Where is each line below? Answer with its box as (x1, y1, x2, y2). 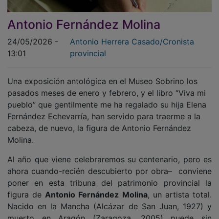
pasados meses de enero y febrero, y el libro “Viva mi (7, 81, 206, 91)
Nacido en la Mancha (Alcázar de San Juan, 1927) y (7, 194, 212, 204)
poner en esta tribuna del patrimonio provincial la (7, 171, 212, 181)
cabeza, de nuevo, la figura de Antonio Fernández (7, 116, 191, 126)
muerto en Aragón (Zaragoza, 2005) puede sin (7, 206, 212, 216)
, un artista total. (147, 182, 212, 193)
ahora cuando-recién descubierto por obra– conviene (7, 159, 212, 169)
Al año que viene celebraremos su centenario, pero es (7, 147, 212, 157)
